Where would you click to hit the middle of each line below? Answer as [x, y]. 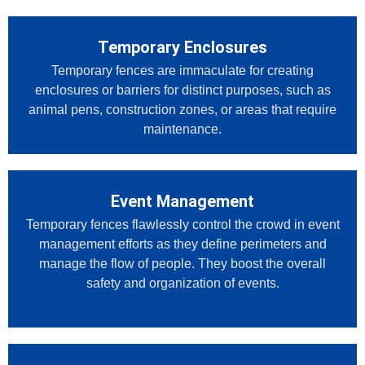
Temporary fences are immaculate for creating [182, 71]
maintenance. [182, 130]
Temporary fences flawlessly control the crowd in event [182, 225]
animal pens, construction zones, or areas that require [182, 110]
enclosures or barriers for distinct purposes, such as [182, 90]
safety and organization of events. [182, 284]
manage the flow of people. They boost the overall [182, 264]
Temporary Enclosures [182, 48]
